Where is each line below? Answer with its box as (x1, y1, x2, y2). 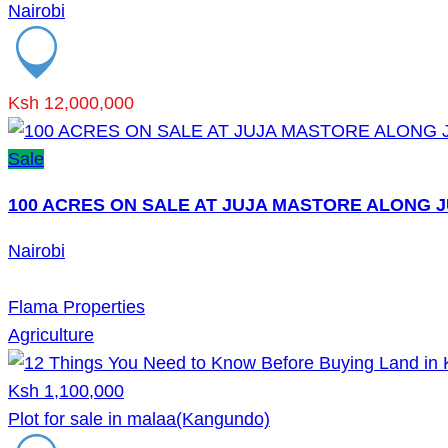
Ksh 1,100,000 (8, 380, 124, 401)
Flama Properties (8, 296, 145, 317)
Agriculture (8, 324, 94, 345)
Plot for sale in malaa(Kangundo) (8, 408, 270, 429)
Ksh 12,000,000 (8, 92, 134, 113)
